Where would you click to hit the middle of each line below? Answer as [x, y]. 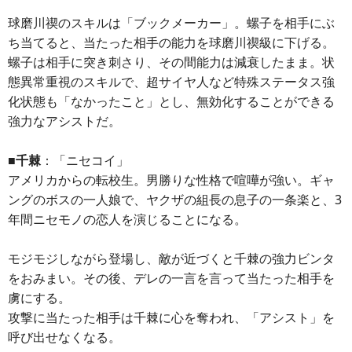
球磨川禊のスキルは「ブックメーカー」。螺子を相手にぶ [171, 23]
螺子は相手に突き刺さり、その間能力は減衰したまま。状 [171, 62]
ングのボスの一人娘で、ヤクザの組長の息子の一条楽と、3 [175, 200]
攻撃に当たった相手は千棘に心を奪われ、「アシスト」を [171, 317]
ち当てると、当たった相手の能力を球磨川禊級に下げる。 [171, 42]
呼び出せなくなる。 [64, 337]
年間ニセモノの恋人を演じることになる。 [127, 219]
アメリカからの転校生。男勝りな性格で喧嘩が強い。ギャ [171, 180]
